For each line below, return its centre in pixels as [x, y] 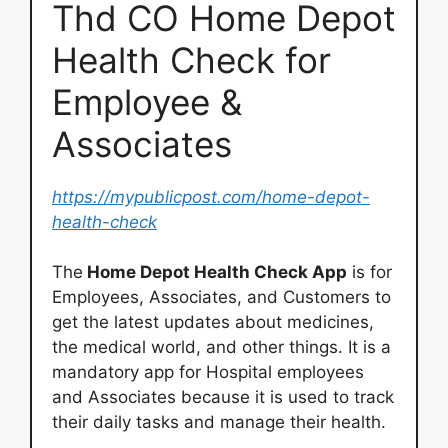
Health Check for [191, 59]
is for [369, 272]
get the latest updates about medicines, [213, 322]
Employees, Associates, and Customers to [221, 297]
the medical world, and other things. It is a [221, 347]
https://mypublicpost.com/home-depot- [211, 196]
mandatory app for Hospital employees [208, 372]
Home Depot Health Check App [215, 272]
